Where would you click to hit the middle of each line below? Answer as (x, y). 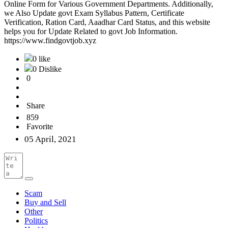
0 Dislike (47, 69)
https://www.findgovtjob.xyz (50, 41)
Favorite (40, 127)
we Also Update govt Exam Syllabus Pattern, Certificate (94, 13)
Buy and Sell (45, 203)
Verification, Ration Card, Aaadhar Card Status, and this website (107, 22)
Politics (36, 221)
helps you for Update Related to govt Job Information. (91, 32)
